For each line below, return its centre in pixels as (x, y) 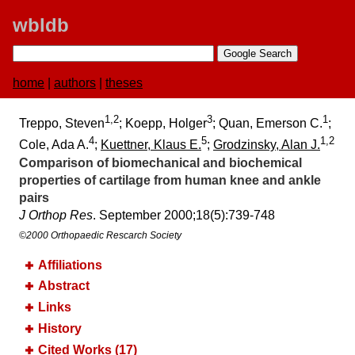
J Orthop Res (56, 215)
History (60, 329)
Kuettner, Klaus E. (151, 145)
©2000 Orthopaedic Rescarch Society (100, 235)
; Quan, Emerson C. (267, 124)
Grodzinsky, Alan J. (267, 145)
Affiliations (70, 265)
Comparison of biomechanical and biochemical (160, 162)
